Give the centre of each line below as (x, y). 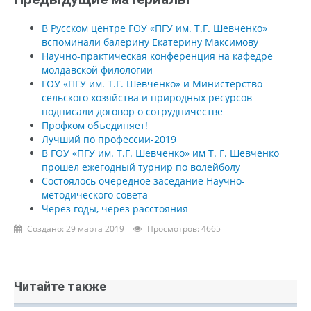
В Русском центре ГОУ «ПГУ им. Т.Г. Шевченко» (154, 28)
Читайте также (60, 286)
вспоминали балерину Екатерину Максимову (150, 42)
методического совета (95, 194)
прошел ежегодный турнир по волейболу (141, 167)
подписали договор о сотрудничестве (132, 111)
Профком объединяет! (95, 125)
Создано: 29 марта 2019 (76, 228)
